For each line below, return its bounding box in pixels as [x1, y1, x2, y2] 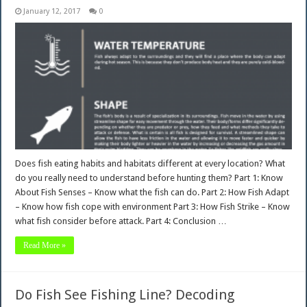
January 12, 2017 [23, 6, 81, 16]
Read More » [23, 241, 66, 251]
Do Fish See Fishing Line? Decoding [15, 286, 235, 304]
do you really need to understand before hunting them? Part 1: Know [15, 173, 284, 184]
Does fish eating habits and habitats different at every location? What [15, 158, 286, 169]
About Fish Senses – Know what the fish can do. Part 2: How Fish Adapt [15, 187, 290, 198]
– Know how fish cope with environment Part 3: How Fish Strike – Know [15, 201, 291, 212]
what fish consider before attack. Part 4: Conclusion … [15, 216, 228, 227]
